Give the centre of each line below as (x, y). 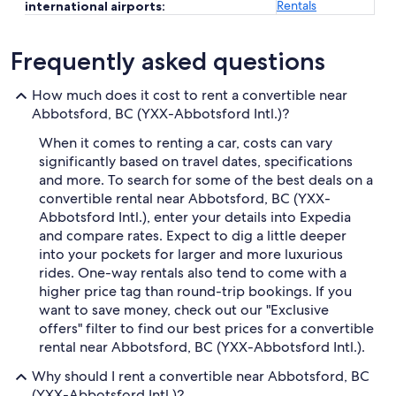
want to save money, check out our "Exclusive (184, 310)
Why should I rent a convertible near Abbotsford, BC (201, 376)
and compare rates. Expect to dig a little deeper (193, 236)
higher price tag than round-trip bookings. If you (195, 291)
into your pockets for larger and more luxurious (191, 254)
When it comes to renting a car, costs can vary (186, 143)
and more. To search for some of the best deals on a (206, 180)
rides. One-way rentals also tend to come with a (193, 273)
